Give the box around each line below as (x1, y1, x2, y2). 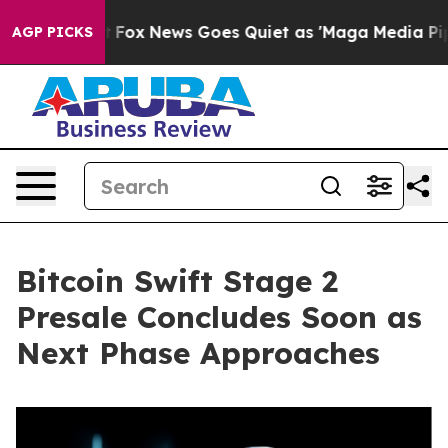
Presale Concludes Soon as (16, 298, 422, 336)
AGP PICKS (12, 23, 93, 41)
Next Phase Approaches (16, 334, 380, 372)
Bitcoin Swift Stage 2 (16, 262, 338, 300)
